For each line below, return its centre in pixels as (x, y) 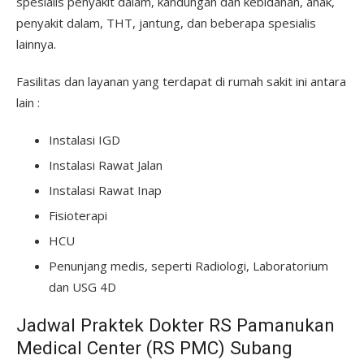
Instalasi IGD (84, 140)
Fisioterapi (78, 215)
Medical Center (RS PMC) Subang (154, 348)
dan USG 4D (82, 287)
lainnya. (36, 44)
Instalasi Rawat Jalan (106, 165)
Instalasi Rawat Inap (105, 190)
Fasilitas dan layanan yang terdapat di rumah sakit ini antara (181, 81)
